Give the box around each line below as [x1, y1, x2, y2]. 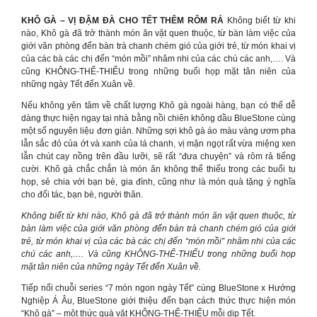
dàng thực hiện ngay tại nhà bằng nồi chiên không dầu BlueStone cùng [21, 113, 296, 123]
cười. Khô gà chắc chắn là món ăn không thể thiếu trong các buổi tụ [21, 164, 296, 174]
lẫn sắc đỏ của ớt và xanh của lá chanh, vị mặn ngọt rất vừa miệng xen [21, 139, 296, 149]
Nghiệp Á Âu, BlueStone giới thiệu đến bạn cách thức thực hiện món [21, 296, 296, 306]
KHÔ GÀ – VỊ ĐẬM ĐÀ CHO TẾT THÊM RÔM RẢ [21, 16, 224, 25]
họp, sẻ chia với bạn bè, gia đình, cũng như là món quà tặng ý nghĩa [21, 177, 296, 187]
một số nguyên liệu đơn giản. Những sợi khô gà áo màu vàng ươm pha [21, 126, 296, 136]
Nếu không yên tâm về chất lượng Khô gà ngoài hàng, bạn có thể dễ [21, 100, 296, 110]
